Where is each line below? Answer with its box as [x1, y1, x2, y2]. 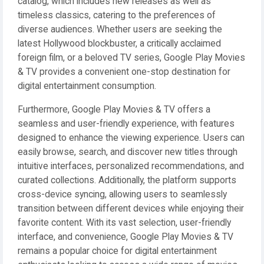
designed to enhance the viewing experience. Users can [18, 133, 245, 143]
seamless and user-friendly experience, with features [18, 118, 235, 129]
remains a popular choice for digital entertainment [18, 246, 217, 256]
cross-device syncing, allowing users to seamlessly [18, 189, 227, 200]
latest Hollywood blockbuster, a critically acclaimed [18, 38, 221, 49]
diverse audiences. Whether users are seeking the [18, 24, 222, 35]
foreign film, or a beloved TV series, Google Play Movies [18, 52, 245, 63]
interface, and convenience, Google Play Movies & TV [18, 232, 233, 242]
